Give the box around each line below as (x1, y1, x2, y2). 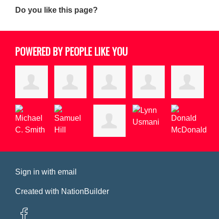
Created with (15, 187, 62, 196)
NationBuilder (61, 187, 109, 196)
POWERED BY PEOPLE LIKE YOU (15, 44, 128, 59)
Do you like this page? (15, 5, 98, 14)
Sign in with (15, 168, 58, 176)
